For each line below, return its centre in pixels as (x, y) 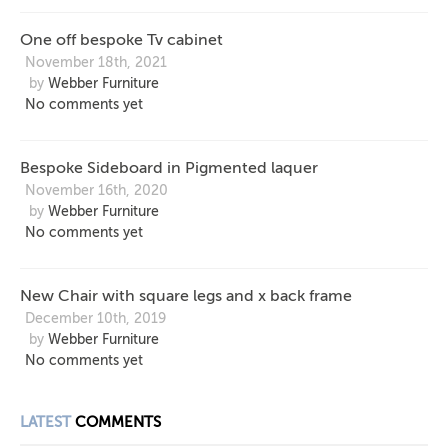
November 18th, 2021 (96, 62)
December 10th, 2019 (95, 318)
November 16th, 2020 (96, 190)
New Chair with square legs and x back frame (186, 296)
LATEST (45, 422)
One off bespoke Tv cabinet (121, 40)
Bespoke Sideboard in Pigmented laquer (169, 168)
